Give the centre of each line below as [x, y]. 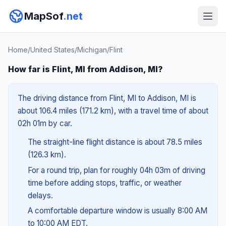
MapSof [44, 16]
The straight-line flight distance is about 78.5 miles [115, 142]
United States [52, 50]
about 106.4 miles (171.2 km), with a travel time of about [113, 111]
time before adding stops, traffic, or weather [104, 183]
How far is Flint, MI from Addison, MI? [86, 69]
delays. [40, 195]
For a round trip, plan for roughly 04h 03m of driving [116, 170]
